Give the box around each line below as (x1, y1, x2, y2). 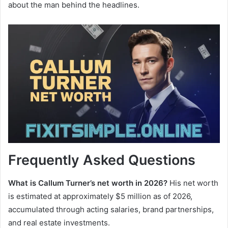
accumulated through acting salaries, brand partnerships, (8, 204, 214, 214)
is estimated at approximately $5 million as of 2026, (8, 191, 192, 201)
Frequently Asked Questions (8, 152, 195, 169)
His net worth (167, 178, 218, 188)
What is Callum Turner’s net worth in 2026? (8, 178, 167, 188)
